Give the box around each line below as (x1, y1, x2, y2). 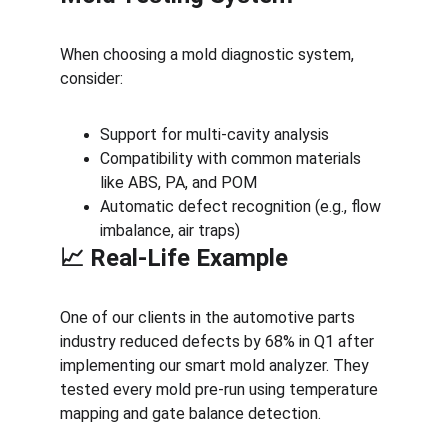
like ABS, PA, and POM (100, 173, 257, 192)
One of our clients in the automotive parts (60, 308, 359, 327)
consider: (60, 69, 123, 88)
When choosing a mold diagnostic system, (60, 45, 358, 64)
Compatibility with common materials (100, 149, 365, 168)
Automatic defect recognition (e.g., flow (100, 197, 385, 216)
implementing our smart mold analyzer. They (60, 356, 373, 375)
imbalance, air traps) (100, 221, 240, 240)
